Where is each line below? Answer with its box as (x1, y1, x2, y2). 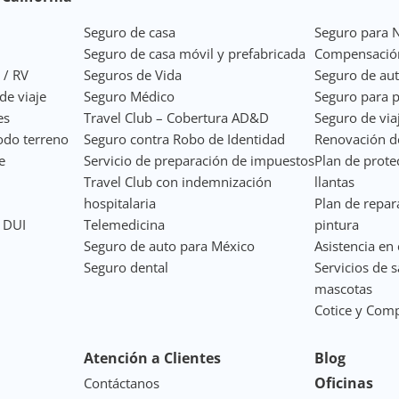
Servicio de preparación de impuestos (83, 151, 314, 169)
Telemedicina (83, 215, 165, 233)
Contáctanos (83, 373, 159, 392)
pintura (314, 215, 360, 233)
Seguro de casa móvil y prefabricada (83, 44, 305, 62)
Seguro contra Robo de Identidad (83, 129, 285, 148)
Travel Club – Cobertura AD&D (83, 108, 269, 126)
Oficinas (314, 372, 374, 393)
